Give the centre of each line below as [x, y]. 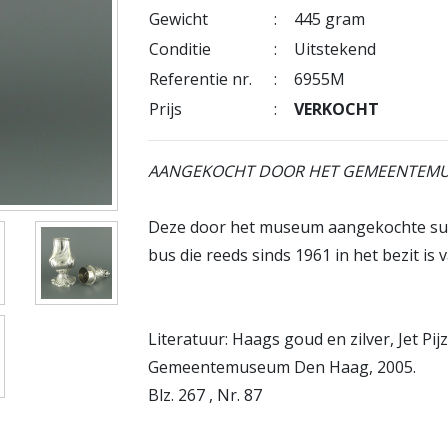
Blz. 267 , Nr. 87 [205, 395]
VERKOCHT [337, 109]
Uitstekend [335, 49]
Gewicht [179, 19]
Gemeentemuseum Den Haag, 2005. [282, 367]
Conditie [180, 49]
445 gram [330, 19]
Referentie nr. [201, 79]
